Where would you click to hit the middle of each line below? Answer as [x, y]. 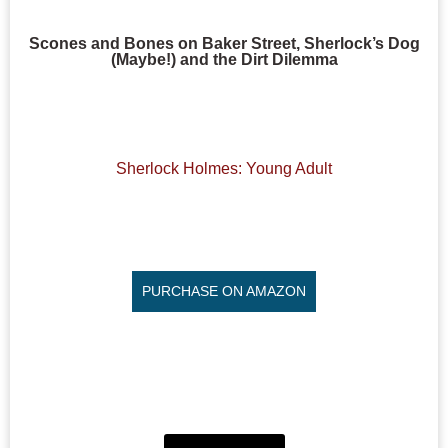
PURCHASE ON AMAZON [224, 291]
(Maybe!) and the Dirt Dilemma [224, 59]
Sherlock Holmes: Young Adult [224, 169]
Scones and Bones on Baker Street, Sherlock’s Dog [224, 43]
